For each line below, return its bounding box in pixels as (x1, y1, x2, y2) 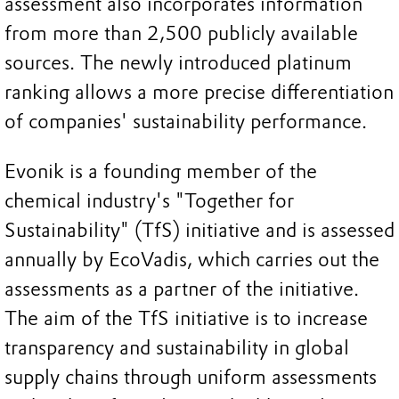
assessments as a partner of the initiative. (4, 276, 359, 301)
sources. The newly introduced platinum (4, 51, 352, 76)
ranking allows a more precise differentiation (4, 80, 394, 105)
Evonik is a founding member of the (4, 159, 317, 183)
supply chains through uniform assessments (4, 364, 377, 389)
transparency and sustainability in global (4, 335, 349, 360)
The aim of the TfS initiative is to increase (4, 305, 368, 330)
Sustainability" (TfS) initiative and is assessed (4, 217, 395, 242)
